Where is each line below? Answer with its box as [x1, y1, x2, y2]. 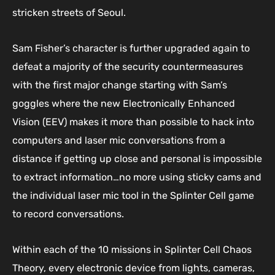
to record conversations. [12, 208, 124, 220]
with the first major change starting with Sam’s [12, 79, 227, 91]
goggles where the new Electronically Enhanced [12, 98, 235, 110]
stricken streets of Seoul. [12, 7, 126, 19]
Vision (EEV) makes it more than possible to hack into [12, 116, 254, 128]
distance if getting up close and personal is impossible [12, 153, 262, 165]
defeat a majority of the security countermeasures [12, 61, 243, 73]
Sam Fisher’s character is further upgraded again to [12, 42, 250, 55]
